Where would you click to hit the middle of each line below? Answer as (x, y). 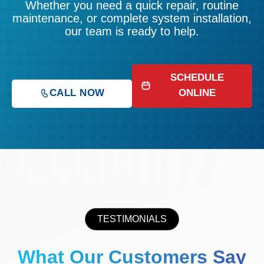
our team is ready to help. (132, 32)
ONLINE (197, 93)
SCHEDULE (197, 77)
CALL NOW (77, 93)
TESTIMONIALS (132, 219)
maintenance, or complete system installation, (132, 19)
